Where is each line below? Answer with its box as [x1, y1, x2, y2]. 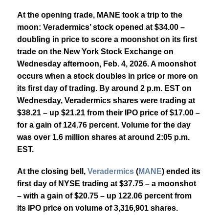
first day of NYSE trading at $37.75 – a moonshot [17, 179, 196, 188]
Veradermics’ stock [43, 22, 113, 31]
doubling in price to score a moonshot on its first [17, 35, 197, 44]
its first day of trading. [17, 84, 97, 92]
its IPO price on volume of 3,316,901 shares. [17, 203, 178, 212]
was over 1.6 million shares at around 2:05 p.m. [17, 132, 190, 141]
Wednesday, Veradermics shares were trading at [17, 96, 195, 105]
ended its [166, 167, 200, 175]
